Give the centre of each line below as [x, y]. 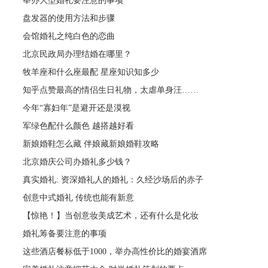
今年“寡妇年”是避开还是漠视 [77, 108]
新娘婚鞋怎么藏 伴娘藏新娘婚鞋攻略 [91, 144]
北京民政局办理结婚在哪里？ [77, 54]
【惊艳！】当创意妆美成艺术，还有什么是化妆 [111, 215]
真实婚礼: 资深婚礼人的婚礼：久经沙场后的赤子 [113, 179]
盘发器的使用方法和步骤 [69, 18]
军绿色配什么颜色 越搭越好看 [79, 126]
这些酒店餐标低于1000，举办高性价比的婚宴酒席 [115, 251]
